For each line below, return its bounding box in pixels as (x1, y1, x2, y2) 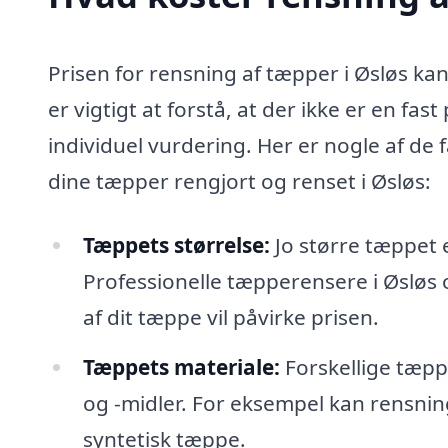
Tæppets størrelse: (82, 231, 270, 260)
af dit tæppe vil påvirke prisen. (82, 303, 379, 332)
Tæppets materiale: (82, 352, 280, 381)
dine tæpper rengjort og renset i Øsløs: (48, 167, 431, 196)
